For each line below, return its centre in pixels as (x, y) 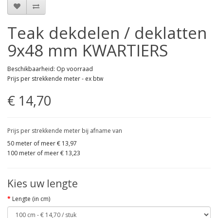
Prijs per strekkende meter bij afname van (65, 131)
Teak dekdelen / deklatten (107, 33)
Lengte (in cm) (31, 199)
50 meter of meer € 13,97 (42, 144)
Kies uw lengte (43, 184)
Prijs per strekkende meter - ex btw (55, 79)
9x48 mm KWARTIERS (88, 51)
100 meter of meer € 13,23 (44, 153)
